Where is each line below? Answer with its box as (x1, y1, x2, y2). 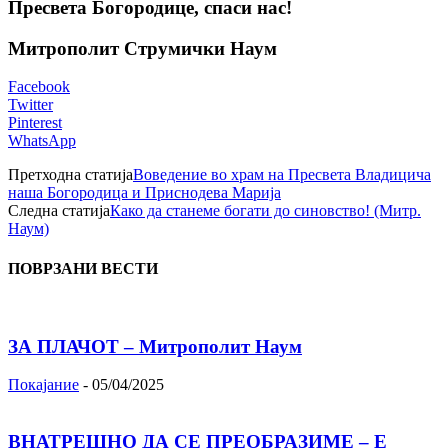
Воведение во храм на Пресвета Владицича (133, 166, 431, 184)
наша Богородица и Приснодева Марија (8, 184, 281, 202)
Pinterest (8, 114, 62, 132)
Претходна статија (8, 166, 133, 184)
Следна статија (8, 202, 110, 220)
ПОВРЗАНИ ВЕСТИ (8, 259, 158, 277)
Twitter (8, 96, 53, 114)
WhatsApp (8, 132, 76, 150)
